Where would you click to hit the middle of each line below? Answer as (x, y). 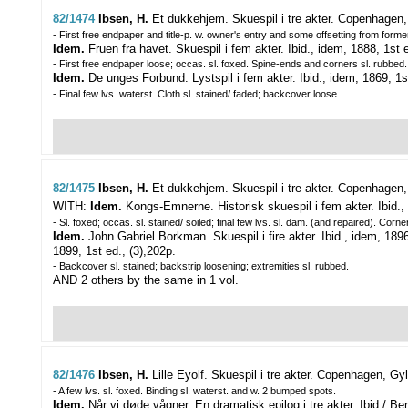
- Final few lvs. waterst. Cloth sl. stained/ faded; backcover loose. (196, 94)
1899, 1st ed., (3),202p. (114, 251)
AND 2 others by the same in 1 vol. (146, 280)
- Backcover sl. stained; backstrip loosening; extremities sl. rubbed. (201, 266)
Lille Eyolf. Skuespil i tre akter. (233, 375)
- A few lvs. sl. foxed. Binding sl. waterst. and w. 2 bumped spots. (194, 391)
